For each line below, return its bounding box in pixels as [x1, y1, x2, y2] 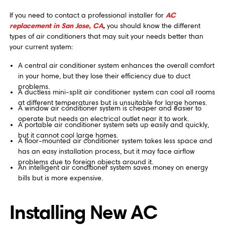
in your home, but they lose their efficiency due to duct [18, 71, 190, 80]
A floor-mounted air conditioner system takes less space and [18, 136, 212, 145]
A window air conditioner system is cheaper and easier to [18, 104, 201, 113]
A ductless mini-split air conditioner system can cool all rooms [18, 88, 215, 97]
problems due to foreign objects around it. [18, 157, 153, 166]
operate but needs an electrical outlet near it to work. [18, 115, 189, 124]
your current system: [9, 43, 73, 52]
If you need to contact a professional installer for [9, 11, 166, 20]
